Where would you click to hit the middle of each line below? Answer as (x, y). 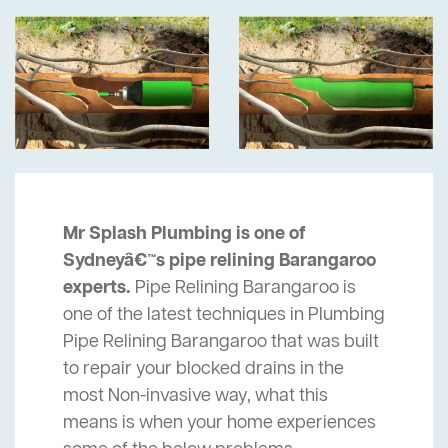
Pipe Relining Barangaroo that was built (221, 342)
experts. (97, 288)
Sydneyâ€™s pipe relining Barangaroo (219, 261)
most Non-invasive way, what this (195, 396)
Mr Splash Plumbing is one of (184, 234)
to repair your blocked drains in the (203, 369)
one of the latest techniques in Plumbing (224, 315)
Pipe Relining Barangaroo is (243, 288)
